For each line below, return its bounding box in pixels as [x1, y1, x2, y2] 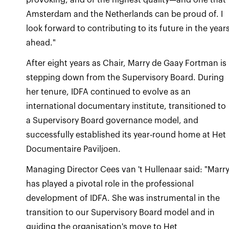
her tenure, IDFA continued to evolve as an [26, 87, 191, 96]
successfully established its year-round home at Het [26, 130, 226, 139]
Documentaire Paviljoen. [26, 145, 121, 153]
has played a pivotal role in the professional [26, 179, 194, 188]
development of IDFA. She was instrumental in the [26, 194, 220, 202]
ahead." [26, 38, 56, 47]
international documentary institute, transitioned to [26, 102, 226, 110]
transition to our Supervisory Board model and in [26, 208, 215, 217]
